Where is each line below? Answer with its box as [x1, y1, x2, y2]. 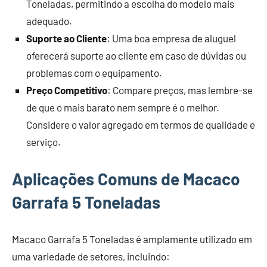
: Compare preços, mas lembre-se [107, 84, 253, 97]
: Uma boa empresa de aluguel [107, 32, 236, 45]
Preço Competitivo [26, 84, 107, 97]
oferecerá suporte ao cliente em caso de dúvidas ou [26, 49, 246, 62]
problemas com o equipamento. [26, 67, 162, 79]
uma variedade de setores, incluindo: [12, 250, 170, 263]
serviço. [26, 136, 61, 148]
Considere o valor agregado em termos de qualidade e [26, 119, 255, 131]
